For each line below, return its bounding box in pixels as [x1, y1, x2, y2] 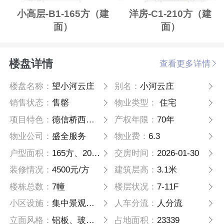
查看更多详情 [159, 59, 210, 69]
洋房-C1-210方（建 [129, 8, 212, 19]
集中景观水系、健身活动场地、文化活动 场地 [52, 198, 86, 208]
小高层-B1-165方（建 [17, 8, 109, 19]
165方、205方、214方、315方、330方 [52, 148, 92, 158]
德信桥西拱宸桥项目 [52, 114, 86, 124]
